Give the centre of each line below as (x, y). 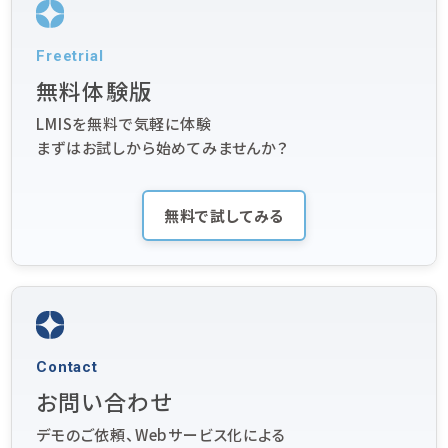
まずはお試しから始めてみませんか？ (162, 147)
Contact (67, 366)
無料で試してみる (224, 215)
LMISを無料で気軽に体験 (124, 123)
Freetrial (70, 55)
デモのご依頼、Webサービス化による (161, 434)
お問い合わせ (104, 400)
